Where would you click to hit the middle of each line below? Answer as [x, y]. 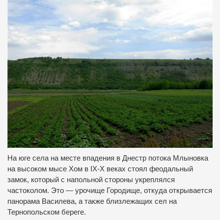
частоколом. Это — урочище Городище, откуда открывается [110, 190]
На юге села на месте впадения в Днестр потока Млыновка [108, 158]
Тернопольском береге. [47, 212]
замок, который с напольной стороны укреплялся [91, 179]
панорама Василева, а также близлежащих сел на [92, 201]
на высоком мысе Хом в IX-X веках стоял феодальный [100, 169]
